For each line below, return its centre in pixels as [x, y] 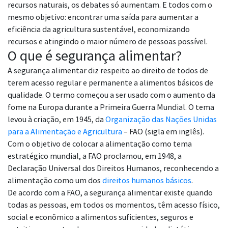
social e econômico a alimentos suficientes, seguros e [101, 217]
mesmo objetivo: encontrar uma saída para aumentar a [103, 17]
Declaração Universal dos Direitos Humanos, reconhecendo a [113, 168]
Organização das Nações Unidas [161, 119]
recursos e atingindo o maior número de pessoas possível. [108, 41]
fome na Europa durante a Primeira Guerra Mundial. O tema [111, 107]
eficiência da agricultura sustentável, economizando [99, 29]
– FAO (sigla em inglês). [163, 132]
